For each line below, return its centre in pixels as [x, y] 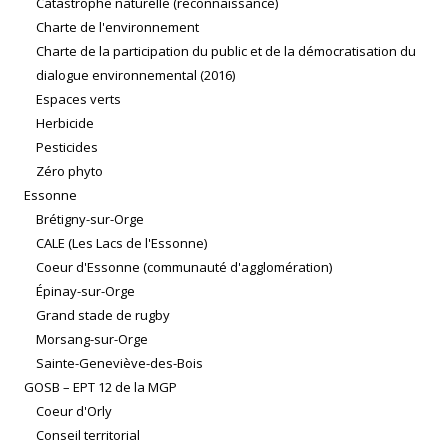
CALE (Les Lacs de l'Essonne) [121, 243]
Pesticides [67, 147]
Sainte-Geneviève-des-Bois [119, 363]
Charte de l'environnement [117, 27]
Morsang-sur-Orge [92, 339]
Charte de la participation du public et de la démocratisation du [226, 51]
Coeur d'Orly [74, 411]
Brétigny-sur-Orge [90, 219]
